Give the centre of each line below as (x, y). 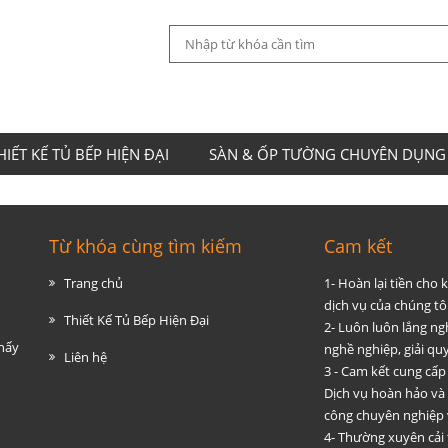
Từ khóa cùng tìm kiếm (145, 246)
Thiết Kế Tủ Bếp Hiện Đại (136, 320)
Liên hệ (85, 357)
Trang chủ (93, 283)
